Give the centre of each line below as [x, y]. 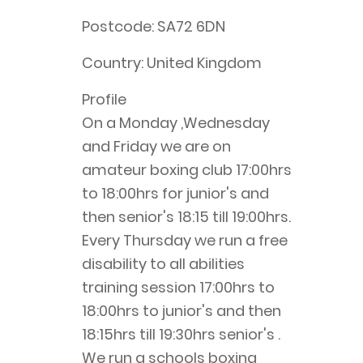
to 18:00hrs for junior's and [175, 194]
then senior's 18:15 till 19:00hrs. [186, 217]
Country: [112, 63]
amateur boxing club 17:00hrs [186, 170]
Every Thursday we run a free [184, 241]
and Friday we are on [156, 147]
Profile [104, 100]
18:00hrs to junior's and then [181, 311]
